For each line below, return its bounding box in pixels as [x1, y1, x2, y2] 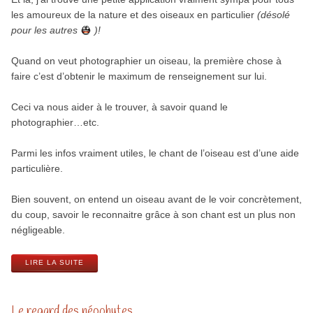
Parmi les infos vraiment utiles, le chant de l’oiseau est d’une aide [10, 147, 299, 159]
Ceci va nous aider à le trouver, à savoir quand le [10, 101, 228, 113]
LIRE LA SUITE [24, 258, 84, 266]
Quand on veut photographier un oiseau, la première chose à [10, 55, 282, 67]
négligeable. [10, 224, 65, 236]
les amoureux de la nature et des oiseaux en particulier [10, 9, 257, 21]
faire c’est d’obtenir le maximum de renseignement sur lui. [10, 71, 267, 82]
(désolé [256, 9, 290, 21]
